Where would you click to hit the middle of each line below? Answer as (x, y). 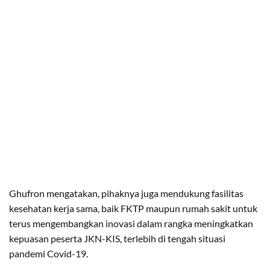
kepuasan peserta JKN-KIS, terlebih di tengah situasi (117, 238)
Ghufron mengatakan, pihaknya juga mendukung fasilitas (126, 193)
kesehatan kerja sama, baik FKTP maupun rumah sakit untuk (133, 208)
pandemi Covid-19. (49, 253)
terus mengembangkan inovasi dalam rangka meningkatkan (131, 223)
